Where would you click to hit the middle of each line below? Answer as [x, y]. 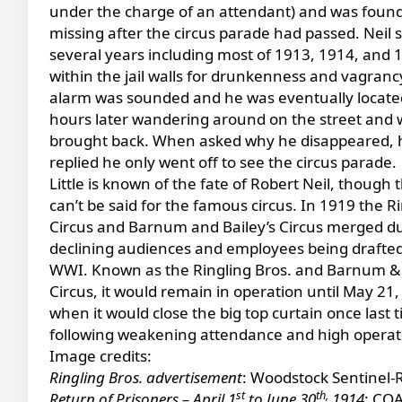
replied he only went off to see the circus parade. [223, 162]
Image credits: [100, 356]
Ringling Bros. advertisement [146, 377]
